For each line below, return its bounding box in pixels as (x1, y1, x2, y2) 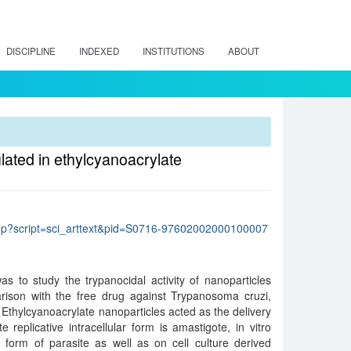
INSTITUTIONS (143, 45, 204, 57)
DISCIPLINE (6, 45, 56, 57)
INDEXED (79, 45, 119, 57)
